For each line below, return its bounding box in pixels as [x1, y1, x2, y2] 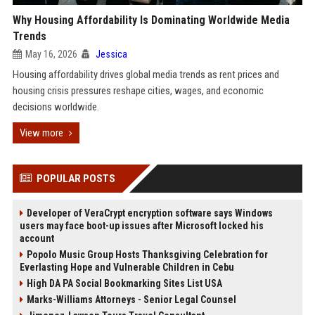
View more [19, 127, 63, 139]
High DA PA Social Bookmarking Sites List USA [26, 278, 222, 289]
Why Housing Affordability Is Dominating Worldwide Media [12, 13, 290, 27]
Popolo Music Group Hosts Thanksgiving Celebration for [26, 249, 268, 260]
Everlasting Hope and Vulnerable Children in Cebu [19, 262, 234, 273]
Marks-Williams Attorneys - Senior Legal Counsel [26, 294, 236, 305]
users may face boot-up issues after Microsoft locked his [19, 220, 264, 231]
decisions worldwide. [12, 101, 99, 113]
